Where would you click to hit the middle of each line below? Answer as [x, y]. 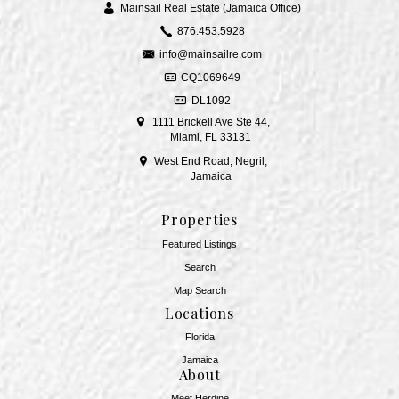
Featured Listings [199, 244]
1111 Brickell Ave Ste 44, [211, 122]
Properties [199, 220]
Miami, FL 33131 [211, 137]
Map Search [199, 290]
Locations [199, 313]
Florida [199, 337]
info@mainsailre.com [211, 55]
